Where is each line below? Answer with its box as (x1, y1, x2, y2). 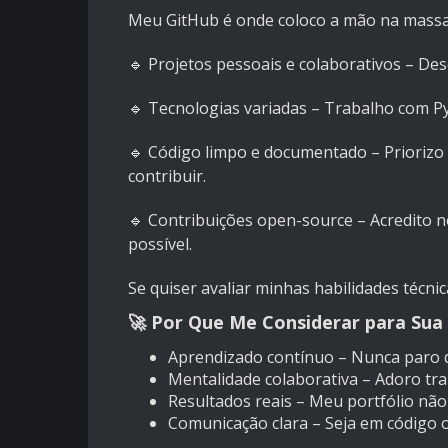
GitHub (166, 9, 219, 32)
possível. (128, 233, 192, 256)
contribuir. (128, 165, 206, 188)
